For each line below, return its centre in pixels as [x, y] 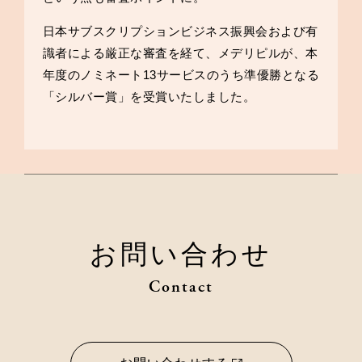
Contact [181, 287]
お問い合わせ [181, 254]
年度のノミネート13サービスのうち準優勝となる [181, 74]
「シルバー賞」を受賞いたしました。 [149, 96]
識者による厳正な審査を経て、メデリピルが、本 [180, 53]
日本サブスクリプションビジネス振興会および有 [180, 31]
